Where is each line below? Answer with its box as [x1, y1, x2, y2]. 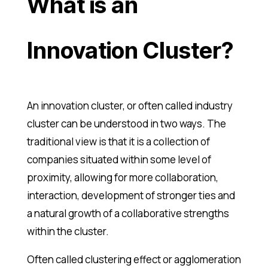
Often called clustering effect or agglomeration [26, 252, 241, 267]
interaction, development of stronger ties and [26, 188, 235, 203]
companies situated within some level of [26, 153, 211, 167]
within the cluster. [26, 224, 109, 239]
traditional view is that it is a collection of [26, 135, 210, 149]
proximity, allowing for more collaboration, [26, 170, 218, 185]
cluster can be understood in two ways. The [26, 117, 226, 131]
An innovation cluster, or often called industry [26, 99, 233, 113]
